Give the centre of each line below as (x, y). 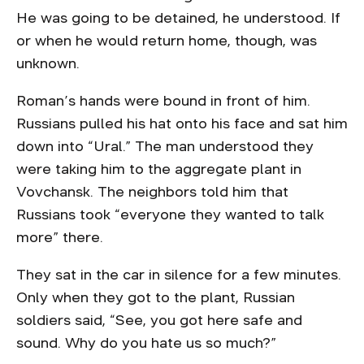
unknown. (50, 63)
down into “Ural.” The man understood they (165, 146)
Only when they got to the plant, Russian (156, 297)
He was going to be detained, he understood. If (178, 18)
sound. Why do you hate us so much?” (148, 343)
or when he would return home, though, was (167, 41)
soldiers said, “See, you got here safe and (159, 320)
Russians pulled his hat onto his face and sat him (182, 123)
